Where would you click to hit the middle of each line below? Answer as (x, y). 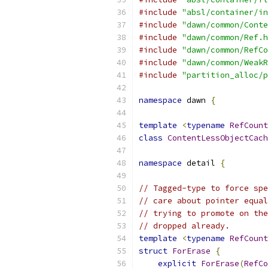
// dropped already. (184, 226)
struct (153, 251)
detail (201, 163)
